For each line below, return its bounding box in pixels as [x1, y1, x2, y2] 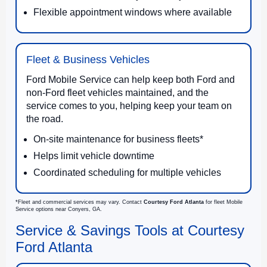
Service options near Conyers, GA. [15, 206, 102, 212]
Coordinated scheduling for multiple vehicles [33, 167, 221, 178]
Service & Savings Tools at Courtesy [15, 222, 244, 238]
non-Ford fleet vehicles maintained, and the [26, 87, 209, 98]
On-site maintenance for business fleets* [33, 133, 203, 144]
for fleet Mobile [204, 198, 243, 205]
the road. [26, 113, 63, 124]
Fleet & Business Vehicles [26, 53, 150, 66]
